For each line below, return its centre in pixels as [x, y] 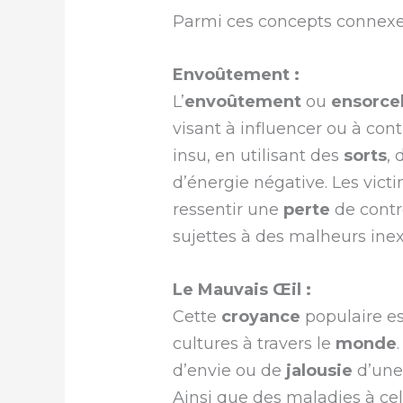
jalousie [320, 370]
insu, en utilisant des [259, 155]
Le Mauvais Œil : [242, 289]
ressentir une [228, 209]
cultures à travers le [255, 343]
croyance [261, 316]
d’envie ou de [230, 370]
